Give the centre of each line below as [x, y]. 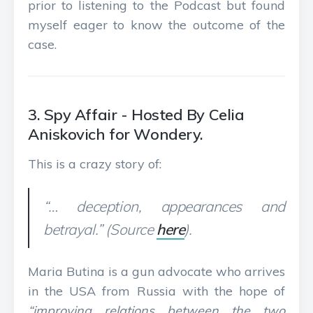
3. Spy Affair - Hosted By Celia [136, 115]
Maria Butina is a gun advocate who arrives [156, 271]
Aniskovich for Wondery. [116, 134]
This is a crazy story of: [95, 164]
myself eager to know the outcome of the [156, 25]
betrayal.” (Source [100, 229]
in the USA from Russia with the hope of [156, 291]
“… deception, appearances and [164, 206]
